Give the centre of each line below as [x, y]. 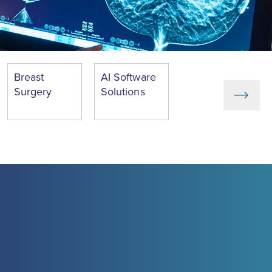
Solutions [123, 92]
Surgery [33, 92]
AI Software [128, 77]
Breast [29, 77]
